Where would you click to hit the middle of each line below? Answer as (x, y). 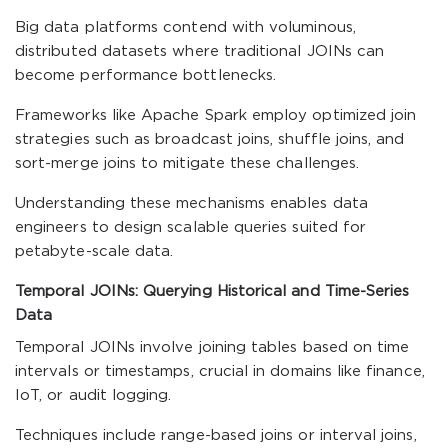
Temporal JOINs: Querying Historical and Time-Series (212, 291)
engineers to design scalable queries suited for (191, 227)
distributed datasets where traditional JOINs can (200, 51)
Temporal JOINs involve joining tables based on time (212, 347)
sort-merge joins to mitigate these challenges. (187, 163)
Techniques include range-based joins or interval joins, (216, 435)
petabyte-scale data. (94, 251)
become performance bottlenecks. (146, 75)
